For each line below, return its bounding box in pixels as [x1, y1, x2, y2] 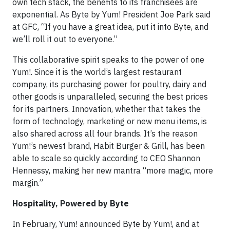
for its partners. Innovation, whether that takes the [12, 104, 201, 114]
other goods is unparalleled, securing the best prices [12, 91, 208, 102]
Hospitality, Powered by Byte [12, 198, 129, 209]
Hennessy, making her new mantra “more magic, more [12, 165, 213, 176]
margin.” [12, 178, 43, 188]
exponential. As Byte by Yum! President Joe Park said [12, 9, 210, 20]
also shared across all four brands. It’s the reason [12, 128, 198, 139]
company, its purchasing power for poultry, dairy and [12, 79, 206, 90]
